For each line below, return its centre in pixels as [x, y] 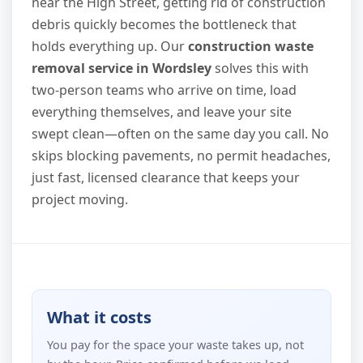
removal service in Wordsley [122, 68]
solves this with [260, 68]
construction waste [251, 46]
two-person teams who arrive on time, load [164, 90]
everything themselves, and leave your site [162, 111]
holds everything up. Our [110, 46]
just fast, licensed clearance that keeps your [166, 177]
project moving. [80, 199]
